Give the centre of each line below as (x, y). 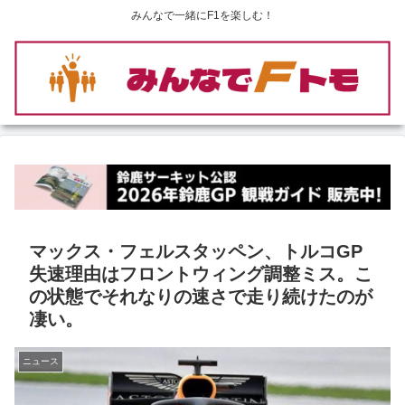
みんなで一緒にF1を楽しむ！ (202, 16)
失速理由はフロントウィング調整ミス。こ (201, 274)
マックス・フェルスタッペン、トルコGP (196, 252)
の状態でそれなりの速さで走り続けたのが (201, 297)
